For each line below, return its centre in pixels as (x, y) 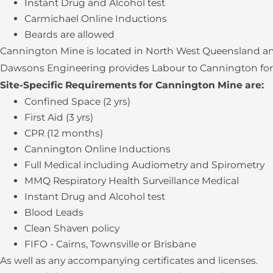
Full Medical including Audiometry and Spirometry (144, 165)
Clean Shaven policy (72, 229)
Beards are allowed (69, 35)
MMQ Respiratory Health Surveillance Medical (132, 181)
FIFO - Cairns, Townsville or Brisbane (110, 244)
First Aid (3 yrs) (59, 118)
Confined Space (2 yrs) (77, 102)
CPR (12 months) (64, 133)
